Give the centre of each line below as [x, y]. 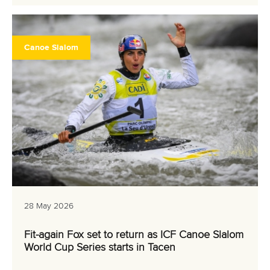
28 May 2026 [49, 206]
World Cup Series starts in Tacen [100, 248]
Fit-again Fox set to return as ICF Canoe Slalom [134, 235]
